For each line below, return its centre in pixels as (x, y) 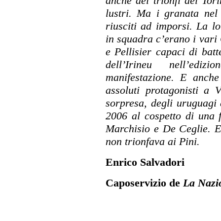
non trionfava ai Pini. (153, 141)
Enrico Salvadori (145, 162)
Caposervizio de (144, 183)
